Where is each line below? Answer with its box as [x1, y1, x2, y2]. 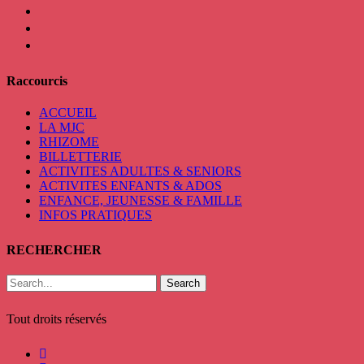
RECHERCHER [6, 243, 102, 258]
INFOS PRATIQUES [39, 208, 152, 223]
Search [167, 277, 200, 290]
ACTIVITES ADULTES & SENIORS [39, 164, 241, 179]
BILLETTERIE [39, 149, 122, 164]
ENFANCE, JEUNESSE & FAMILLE [39, 193, 242, 208]
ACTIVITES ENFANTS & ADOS [39, 179, 222, 193]
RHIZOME [39, 135, 99, 149]
